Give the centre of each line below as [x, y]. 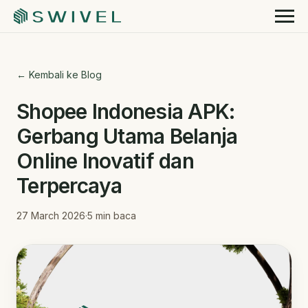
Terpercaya [69, 185]
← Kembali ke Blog [59, 74]
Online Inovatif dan [105, 161]
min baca [114, 215]
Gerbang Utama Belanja [127, 136]
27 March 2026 [51, 215]
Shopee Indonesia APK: [126, 111]
